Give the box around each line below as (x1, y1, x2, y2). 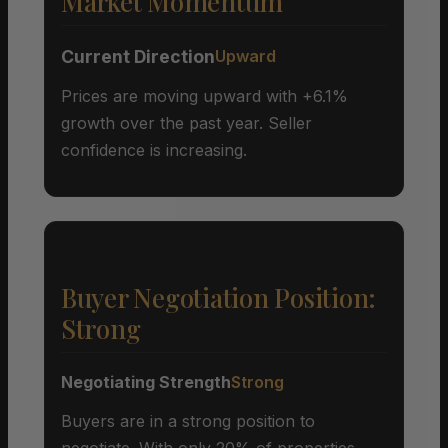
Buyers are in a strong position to (61, 410, 315, 431)
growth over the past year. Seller (61, 112, 312, 133)
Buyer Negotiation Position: (61, 279, 376, 315)
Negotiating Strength (61, 371, 231, 392)
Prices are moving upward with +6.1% (61, 85, 348, 106)
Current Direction (61, 45, 215, 67)
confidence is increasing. (61, 139, 247, 160)
